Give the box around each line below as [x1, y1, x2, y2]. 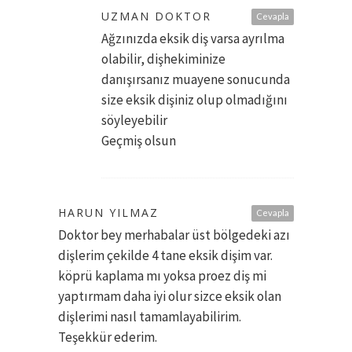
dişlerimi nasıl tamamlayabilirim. [58, 308, 241, 326]
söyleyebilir [101, 112, 167, 130]
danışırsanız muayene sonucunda [101, 71, 290, 89]
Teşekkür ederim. [58, 328, 157, 346]
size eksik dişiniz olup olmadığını [101, 91, 288, 109]
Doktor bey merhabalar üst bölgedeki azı [58, 226, 290, 244]
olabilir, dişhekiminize [101, 50, 225, 68]
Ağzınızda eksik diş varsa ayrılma [101, 30, 284, 48]
